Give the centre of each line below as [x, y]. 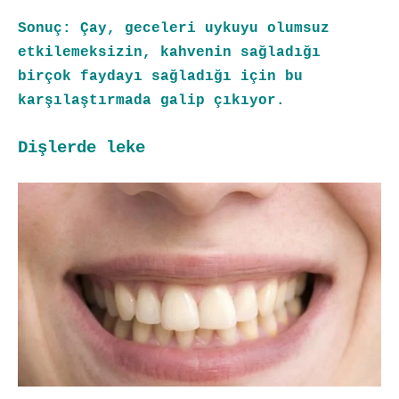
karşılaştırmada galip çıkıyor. [151, 100]
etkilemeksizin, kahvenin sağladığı [169, 52]
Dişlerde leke [81, 147]
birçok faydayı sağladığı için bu [160, 76]
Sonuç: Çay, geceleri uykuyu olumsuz [174, 28]
